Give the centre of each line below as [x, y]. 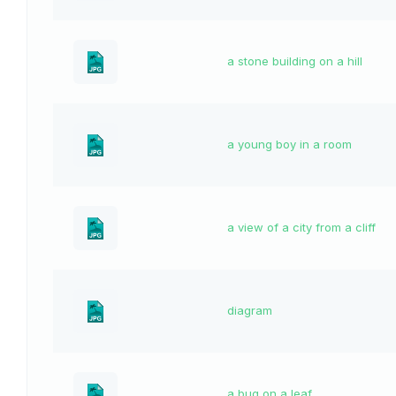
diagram [250, 311]
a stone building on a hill [295, 61]
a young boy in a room [289, 145]
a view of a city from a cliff [301, 228]
